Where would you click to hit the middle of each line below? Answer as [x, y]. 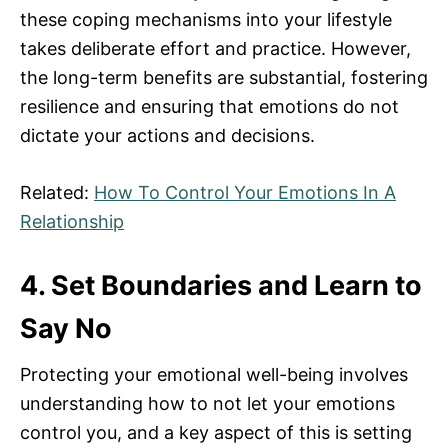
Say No [66, 329]
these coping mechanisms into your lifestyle [206, 20]
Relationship [72, 222]
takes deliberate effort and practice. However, [215, 49]
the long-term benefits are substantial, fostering [224, 78]
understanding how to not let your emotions [207, 404]
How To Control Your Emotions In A [245, 193]
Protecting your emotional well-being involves [214, 375]
